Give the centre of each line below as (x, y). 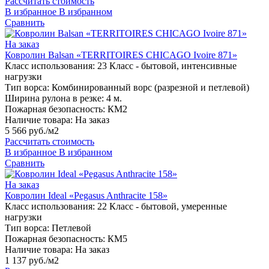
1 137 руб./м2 (32, 261)
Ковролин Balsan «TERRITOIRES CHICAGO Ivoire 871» (121, 55)
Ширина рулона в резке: (54, 98)
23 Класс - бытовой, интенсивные (167, 66)
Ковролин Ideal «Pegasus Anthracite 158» (86, 196)
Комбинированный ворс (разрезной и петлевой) (150, 88)
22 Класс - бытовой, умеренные (162, 207)
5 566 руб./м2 (32, 131)
